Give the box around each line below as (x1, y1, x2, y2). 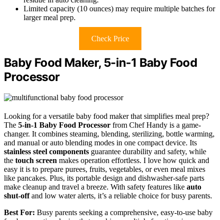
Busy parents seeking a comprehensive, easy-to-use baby (35, 208, 213, 217)
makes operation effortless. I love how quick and (57, 156, 209, 165)
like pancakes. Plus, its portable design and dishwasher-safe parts (4, 174, 204, 183)
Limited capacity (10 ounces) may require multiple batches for (24, 4, 215, 13)
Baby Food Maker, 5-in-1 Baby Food (4, 55, 197, 70)
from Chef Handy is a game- (110, 121, 201, 130)
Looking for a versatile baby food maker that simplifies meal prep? (4, 112, 209, 121)
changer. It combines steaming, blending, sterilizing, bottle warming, (4, 130, 215, 138)
